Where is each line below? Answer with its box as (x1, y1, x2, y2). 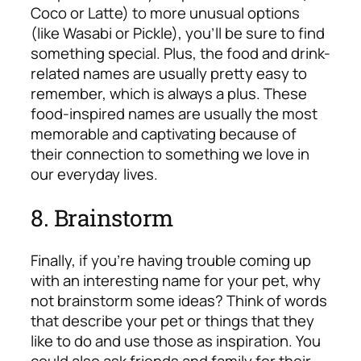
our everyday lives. (31, 164, 161, 185)
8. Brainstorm (31, 202, 174, 234)
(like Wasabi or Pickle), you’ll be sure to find (31, 23, 325, 44)
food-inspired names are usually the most (31, 103, 317, 125)
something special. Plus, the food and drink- (31, 43, 330, 64)
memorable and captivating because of (31, 123, 297, 145)
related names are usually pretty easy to (31, 63, 307, 85)
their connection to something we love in (31, 143, 309, 165)
